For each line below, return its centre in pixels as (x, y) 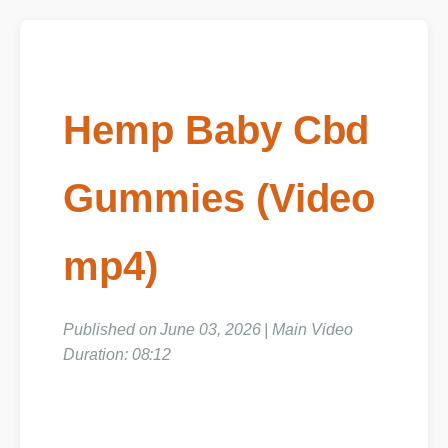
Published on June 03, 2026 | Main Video (209, 331)
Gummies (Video (218, 197)
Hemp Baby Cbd (215, 130)
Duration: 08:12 (118, 356)
